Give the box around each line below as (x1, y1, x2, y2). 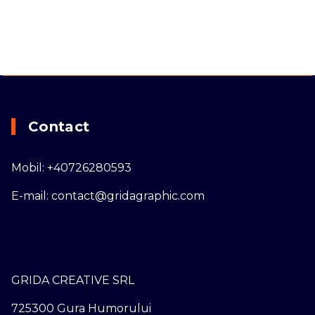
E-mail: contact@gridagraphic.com (11, 189, 205, 203)
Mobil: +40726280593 (11, 161, 131, 175)
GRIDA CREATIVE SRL (11, 274, 134, 288)
